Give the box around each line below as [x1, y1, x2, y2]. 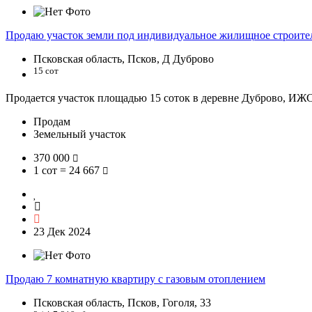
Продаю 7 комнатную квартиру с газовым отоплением [6, 273, 265, 286]
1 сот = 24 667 [33, 164, 102, 177]
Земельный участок [33, 128, 126, 141]
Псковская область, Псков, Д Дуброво [33, 52, 214, 65]
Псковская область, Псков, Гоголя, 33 [33, 297, 211, 309]
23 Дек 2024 [33, 226, 91, 238]
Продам [33, 116, 70, 128]
